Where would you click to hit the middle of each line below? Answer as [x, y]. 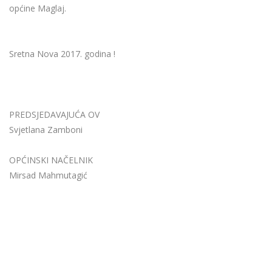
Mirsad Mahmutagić [48, 175]
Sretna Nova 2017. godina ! [62, 54]
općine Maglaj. [38, 8]
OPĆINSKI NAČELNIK [51, 160]
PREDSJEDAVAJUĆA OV [54, 115]
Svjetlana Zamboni [46, 130]
